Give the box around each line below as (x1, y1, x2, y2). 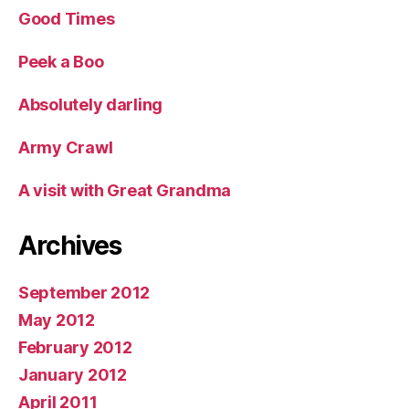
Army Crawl (18, 138, 113, 158)
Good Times (18, 9, 115, 29)
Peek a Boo (18, 52, 104, 72)
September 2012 (18, 283, 151, 303)
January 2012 (18, 365, 127, 385)
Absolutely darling (18, 95, 163, 115)
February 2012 (18, 338, 132, 358)
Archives (18, 230, 121, 262)
